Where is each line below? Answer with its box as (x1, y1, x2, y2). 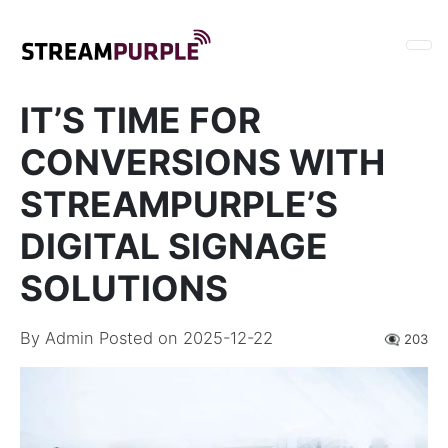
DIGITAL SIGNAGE (20, 225, 328, 268)
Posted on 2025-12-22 (99, 328, 273, 348)
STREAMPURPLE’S (20, 183, 338, 226)
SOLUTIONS (20, 267, 228, 310)
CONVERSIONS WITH (20, 141, 385, 184)
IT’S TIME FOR (20, 99, 261, 142)
